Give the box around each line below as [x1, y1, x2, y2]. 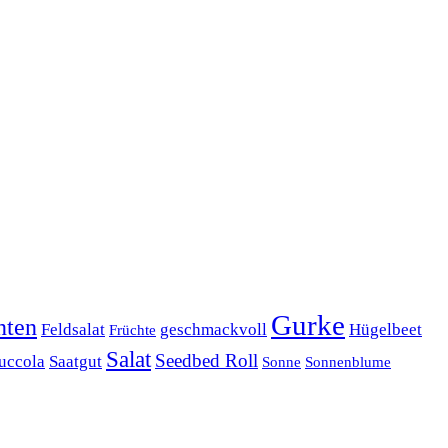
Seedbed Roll [155, 350, 258, 372]
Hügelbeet [349, 320, 422, 340]
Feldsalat [41, 320, 105, 340]
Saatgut [49, 352, 102, 372]
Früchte [109, 322, 156, 339]
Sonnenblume [305, 354, 391, 371]
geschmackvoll [160, 320, 267, 340]
